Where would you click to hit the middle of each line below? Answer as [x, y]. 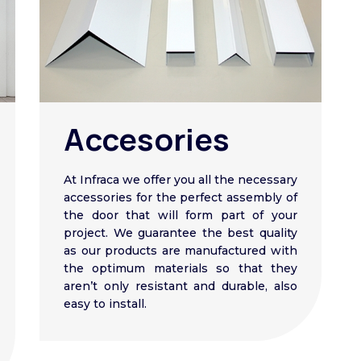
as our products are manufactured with [180, 251]
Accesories [147, 139]
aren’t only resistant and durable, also [180, 286]
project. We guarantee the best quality [180, 233]
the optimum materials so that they [180, 269]
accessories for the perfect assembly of [180, 198]
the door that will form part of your [180, 216]
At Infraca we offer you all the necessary [180, 180]
